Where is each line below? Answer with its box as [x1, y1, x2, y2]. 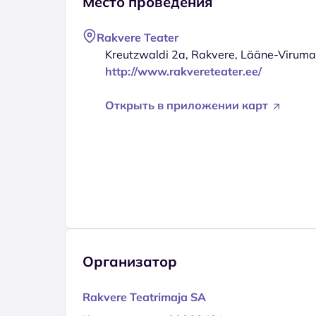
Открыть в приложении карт [105, 97, 271, 112]
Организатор [83, 252, 177, 270]
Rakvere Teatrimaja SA [83, 289, 206, 304]
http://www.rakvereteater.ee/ [105, 63, 262, 78]
